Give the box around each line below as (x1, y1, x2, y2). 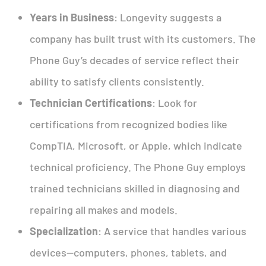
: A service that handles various (98, 224, 246, 237)
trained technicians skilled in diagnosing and (30, 181, 240, 195)
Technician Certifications (30, 96, 152, 109)
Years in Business (30, 10, 114, 24)
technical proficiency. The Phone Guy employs (30, 160, 246, 173)
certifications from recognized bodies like (30, 117, 227, 131)
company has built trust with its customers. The (30, 31, 256, 45)
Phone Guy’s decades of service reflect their (30, 53, 239, 66)
